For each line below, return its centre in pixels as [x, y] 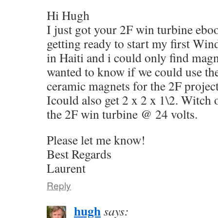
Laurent [66, 168]
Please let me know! [96, 139]
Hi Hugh [68, 15]
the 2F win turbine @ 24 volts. [122, 114]
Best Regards [79, 154]
